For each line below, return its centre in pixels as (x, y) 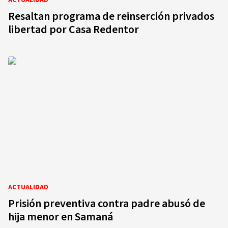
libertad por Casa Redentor (74, 30)
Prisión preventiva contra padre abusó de (107, 204)
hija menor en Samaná (61, 217)
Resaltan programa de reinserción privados (111, 16)
